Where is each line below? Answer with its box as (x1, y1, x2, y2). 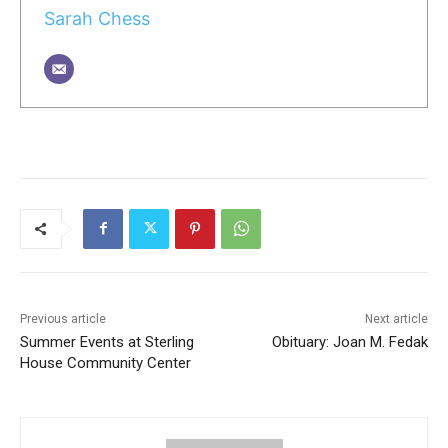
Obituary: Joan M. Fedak (271, 332, 428, 351)
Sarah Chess (43, 8, 150, 30)
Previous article (20, 311, 106, 326)
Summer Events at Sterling (20, 332, 194, 351)
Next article (364, 311, 428, 326)
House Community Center (20, 353, 191, 372)
